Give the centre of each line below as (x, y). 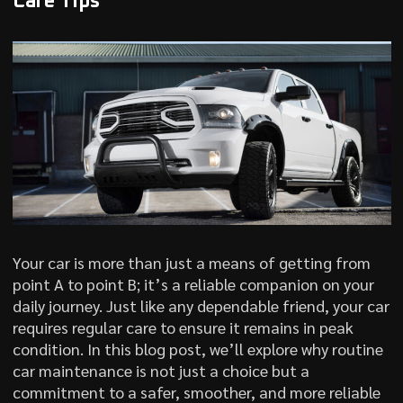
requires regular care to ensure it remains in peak (183, 327)
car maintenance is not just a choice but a (161, 370)
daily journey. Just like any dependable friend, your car (201, 305)
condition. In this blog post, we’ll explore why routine (197, 348)
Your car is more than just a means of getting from (191, 262)
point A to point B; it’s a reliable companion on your (193, 283)
